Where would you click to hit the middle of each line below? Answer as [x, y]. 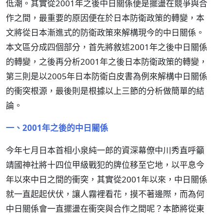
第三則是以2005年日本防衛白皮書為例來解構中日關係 [107, 76]
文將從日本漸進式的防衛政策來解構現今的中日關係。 [105, 32]
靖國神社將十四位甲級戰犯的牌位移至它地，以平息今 [105, 165]
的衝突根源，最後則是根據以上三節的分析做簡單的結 [105, 91]
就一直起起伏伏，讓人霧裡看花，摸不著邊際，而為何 [105, 194]
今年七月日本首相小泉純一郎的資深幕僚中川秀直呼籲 [105, 150]
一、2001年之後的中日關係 [57, 128]
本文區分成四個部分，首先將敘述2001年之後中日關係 [107, 47]
